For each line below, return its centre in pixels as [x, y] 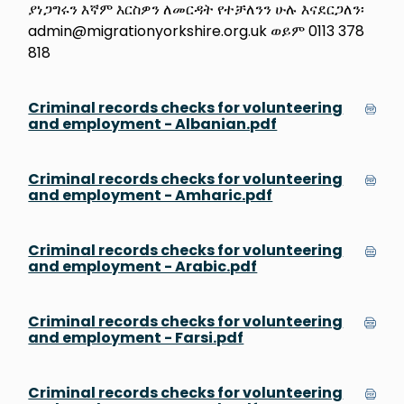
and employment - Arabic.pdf [143, 266]
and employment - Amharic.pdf [151, 195]
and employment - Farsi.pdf [136, 337]
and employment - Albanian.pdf [153, 124]
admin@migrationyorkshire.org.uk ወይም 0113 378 [197, 31]
